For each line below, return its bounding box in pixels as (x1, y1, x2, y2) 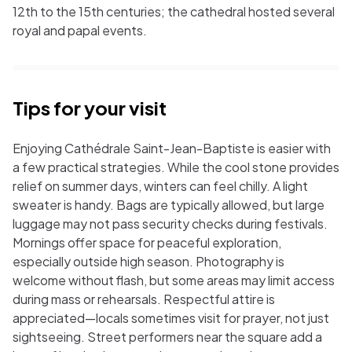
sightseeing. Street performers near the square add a (13, 328, 322, 345)
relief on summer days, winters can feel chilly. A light (13, 178, 308, 194)
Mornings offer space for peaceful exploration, (13, 234, 281, 251)
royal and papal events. (13, 22, 147, 38)
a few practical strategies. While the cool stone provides (13, 159, 339, 175)
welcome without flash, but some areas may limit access (13, 272, 335, 288)
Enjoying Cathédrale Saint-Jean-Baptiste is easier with (13, 140, 331, 156)
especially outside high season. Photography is (13, 253, 284, 269)
